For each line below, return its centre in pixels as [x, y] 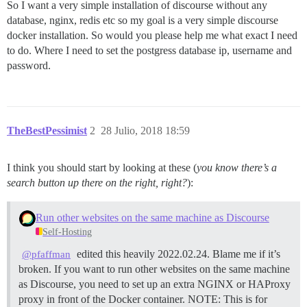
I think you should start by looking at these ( [102, 168]
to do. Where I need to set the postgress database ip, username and [149, 50]
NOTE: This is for [228, 299]
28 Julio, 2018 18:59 [145, 131]
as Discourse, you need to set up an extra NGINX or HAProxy [155, 284]
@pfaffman [47, 254]
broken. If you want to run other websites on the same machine [154, 269]
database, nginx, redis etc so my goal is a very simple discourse [143, 20]
